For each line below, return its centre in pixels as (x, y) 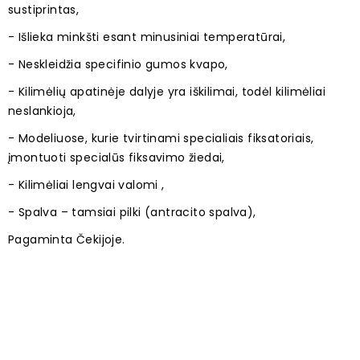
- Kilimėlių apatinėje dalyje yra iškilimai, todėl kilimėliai (167, 92)
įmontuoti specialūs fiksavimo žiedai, (117, 158)
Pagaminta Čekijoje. (67, 240)
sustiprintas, (44, 10)
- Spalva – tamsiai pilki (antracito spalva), (132, 213)
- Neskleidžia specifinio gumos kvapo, (118, 65)
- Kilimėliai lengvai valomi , (86, 185)
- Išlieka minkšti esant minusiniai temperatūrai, (147, 37)
